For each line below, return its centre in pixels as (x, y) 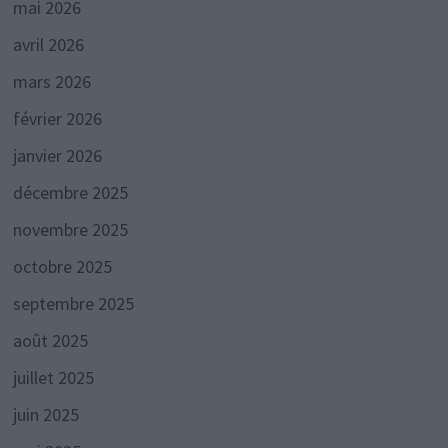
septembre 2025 (73, 304)
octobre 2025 (62, 267)
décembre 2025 (70, 193)
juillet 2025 (53, 378)
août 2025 (50, 341)
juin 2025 (45, 415)
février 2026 (57, 119)
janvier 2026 (57, 156)
